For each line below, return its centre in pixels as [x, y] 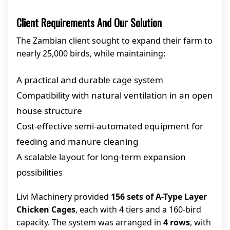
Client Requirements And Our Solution [89, 23]
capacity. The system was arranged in [90, 222]
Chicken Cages [46, 209]
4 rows [177, 222]
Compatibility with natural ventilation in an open [115, 95]
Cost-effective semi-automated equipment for [110, 126]
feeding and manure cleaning [77, 141]
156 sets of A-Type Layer [159, 197]
